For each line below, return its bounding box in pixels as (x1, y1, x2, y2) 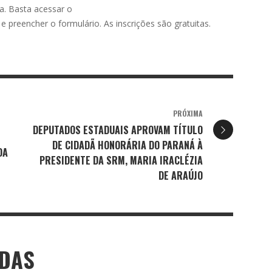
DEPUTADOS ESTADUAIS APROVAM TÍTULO (33, 122, 203, 137)
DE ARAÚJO (158, 168, 203, 183)
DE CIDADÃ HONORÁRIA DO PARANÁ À (52, 137, 203, 152)
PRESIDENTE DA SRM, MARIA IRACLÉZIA (39, 152, 203, 168)
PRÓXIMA (173, 107, 203, 118)
